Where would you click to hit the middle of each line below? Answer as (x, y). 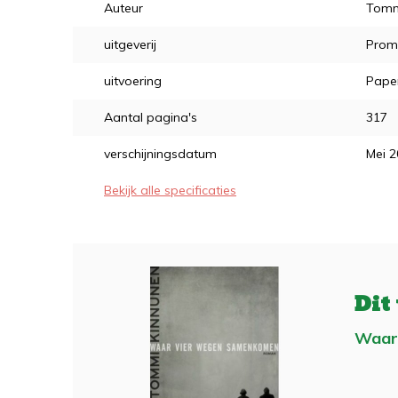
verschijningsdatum (160, 154)
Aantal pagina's (151, 117)
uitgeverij (130, 44)
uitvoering (133, 81)
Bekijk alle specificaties (170, 190)
